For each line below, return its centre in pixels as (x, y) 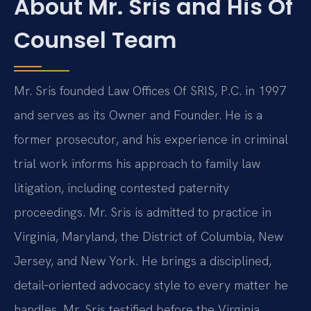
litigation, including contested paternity (121, 187)
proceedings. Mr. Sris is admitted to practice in (143, 212)
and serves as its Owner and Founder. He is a (138, 115)
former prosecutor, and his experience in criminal (151, 139)
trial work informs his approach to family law (137, 163)
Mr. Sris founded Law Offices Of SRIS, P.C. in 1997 (150, 90)
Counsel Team (95, 40)
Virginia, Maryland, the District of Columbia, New (149, 236)
